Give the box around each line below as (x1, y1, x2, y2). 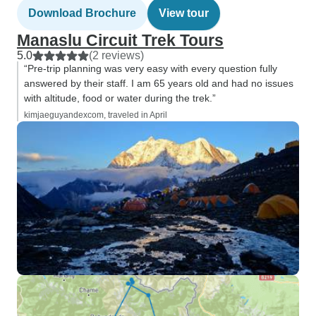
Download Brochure (28, 7, 136, 19)
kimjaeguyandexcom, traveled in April (24, 110, 167, 120)
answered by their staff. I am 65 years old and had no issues (24, 78, 293, 89)
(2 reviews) (89, 49, 144, 61)
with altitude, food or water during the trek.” (24, 92, 216, 104)
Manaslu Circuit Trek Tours (17, 31, 224, 49)
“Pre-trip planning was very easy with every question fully (24, 63, 277, 74)
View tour (159, 7, 209, 19)
